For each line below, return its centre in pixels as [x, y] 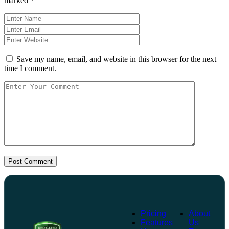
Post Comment [30, 161]
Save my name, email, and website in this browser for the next [116, 59]
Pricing [153, 213]
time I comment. [30, 68]
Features [156, 222]
